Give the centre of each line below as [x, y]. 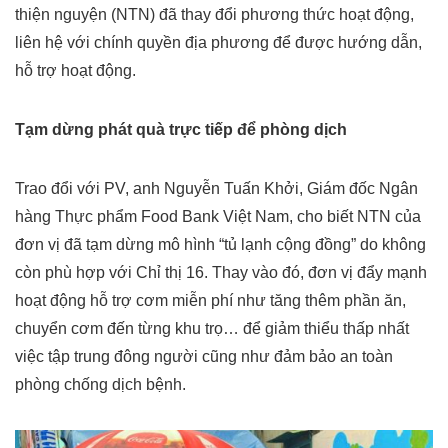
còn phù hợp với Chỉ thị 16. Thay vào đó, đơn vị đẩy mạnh [221, 272]
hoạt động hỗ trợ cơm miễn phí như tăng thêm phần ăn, [210, 300]
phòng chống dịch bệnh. [100, 384]
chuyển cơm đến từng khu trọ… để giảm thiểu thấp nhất [212, 328]
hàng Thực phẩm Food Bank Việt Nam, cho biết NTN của [218, 216]
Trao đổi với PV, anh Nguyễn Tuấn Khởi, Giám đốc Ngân [216, 188]
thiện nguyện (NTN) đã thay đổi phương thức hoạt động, [214, 14]
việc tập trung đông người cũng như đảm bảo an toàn [204, 356]
